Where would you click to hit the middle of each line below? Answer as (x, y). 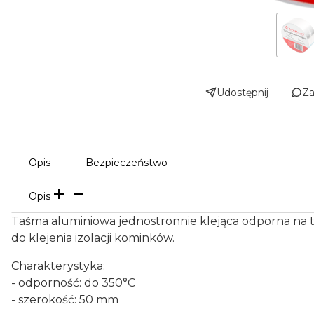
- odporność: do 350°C (73, 283)
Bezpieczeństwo (127, 163)
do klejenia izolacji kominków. (93, 238)
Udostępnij (243, 93)
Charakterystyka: (58, 266)
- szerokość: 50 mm (65, 300)
